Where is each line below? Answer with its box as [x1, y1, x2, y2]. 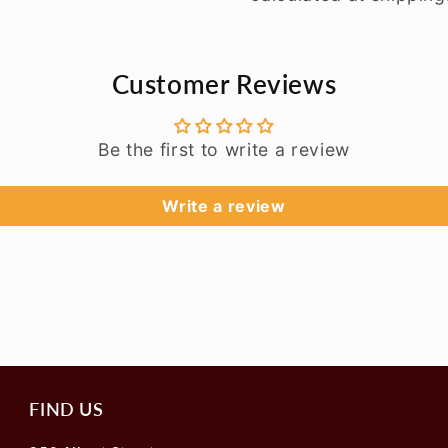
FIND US [29, 397, 104, 420]
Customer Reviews [111, 67, 337, 100]
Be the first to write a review [98, 138, 350, 160]
